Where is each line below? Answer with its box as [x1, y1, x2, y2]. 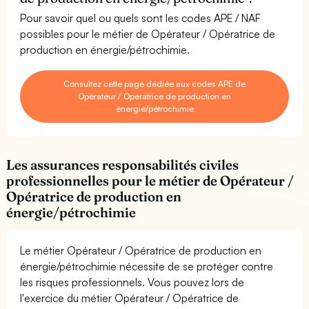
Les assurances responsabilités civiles [6, 156, 239, 173]
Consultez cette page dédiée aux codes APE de [63, 78, 246, 89]
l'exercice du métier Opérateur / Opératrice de [20, 290, 239, 305]
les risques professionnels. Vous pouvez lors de [20, 275, 245, 289]
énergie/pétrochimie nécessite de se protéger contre [20, 259, 274, 273]
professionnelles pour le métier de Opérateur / [6, 172, 295, 189]
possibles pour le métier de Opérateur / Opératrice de [20, 26, 276, 41]
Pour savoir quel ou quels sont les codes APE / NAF [20, 10, 261, 25]
